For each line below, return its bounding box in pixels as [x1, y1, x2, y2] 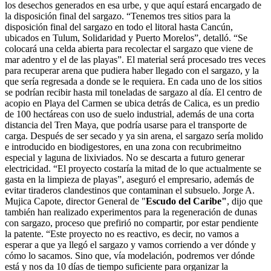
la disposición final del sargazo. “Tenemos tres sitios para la [5, 11, 230, 22]
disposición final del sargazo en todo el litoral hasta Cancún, [5, 22, 233, 33]
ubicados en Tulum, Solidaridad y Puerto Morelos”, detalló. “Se [5, 33, 247, 44]
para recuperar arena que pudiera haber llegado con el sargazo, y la [5, 65, 259, 76]
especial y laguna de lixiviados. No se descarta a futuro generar [5, 152, 244, 163]
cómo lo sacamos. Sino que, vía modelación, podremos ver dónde [5, 250, 255, 261]
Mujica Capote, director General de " [5, 196, 146, 207]
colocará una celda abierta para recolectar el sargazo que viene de [5, 44, 253, 54]
